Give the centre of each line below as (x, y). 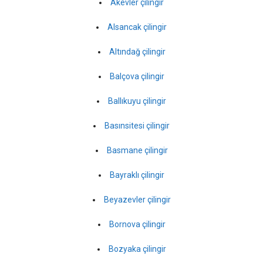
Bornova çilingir (137, 224)
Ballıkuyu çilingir (137, 101)
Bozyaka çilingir (137, 249)
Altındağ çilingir (137, 51)
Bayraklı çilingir (137, 175)
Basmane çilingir (137, 150)
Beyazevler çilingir (137, 199)
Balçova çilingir (137, 76)
